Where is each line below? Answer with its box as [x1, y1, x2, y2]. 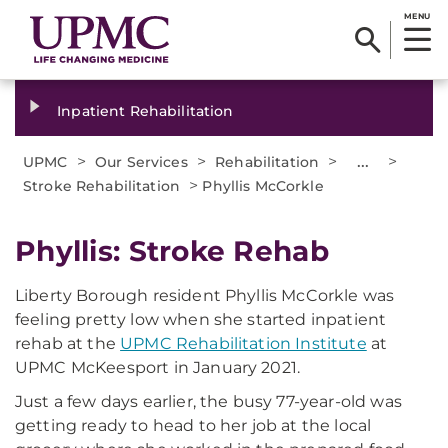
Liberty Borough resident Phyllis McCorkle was [15, 286, 395, 305]
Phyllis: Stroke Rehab [15, 234, 329, 268]
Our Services [95, 153, 188, 171]
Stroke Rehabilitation [23, 177, 180, 195]
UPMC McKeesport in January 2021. [15, 358, 301, 377]
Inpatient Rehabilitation [57, 102, 234, 120]
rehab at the [15, 334, 121, 353]
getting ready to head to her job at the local [15, 416, 372, 435]
